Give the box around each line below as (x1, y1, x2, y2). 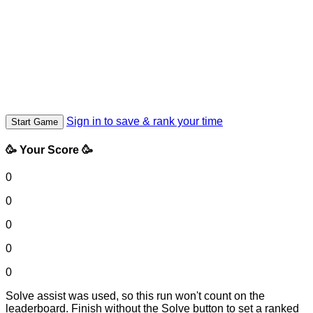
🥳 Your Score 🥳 (6, 144, 93, 156)
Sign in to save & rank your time (66, 115, 223, 127)
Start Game (11, 116, 58, 127)
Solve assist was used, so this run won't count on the (6, 290, 265, 303)
